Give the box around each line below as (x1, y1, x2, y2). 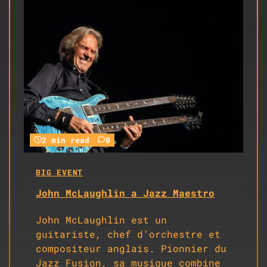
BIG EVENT (36, 167, 83, 178)
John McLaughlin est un (36, 213, 167, 226)
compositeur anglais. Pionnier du (36, 242, 226, 255)
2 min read (42, 135, 89, 145)
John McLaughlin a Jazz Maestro (36, 186, 215, 199)
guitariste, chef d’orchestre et (36, 228, 221, 241)
